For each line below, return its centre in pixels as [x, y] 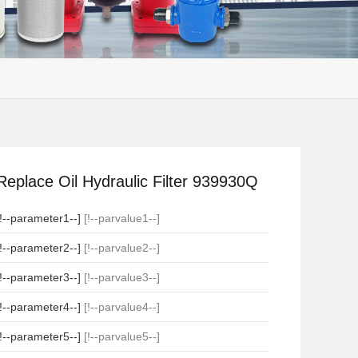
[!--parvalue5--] [120, 336]
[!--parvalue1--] [120, 218]
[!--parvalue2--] [120, 248]
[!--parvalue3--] [120, 277]
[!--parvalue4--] [120, 307]
